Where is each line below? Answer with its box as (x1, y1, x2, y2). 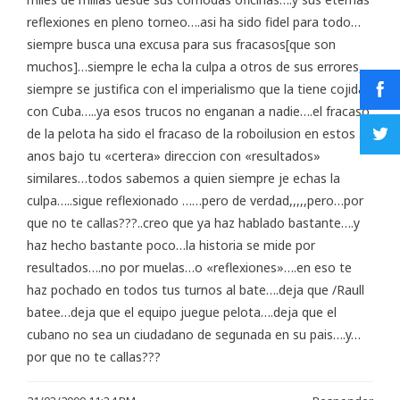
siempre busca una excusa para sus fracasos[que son (27, 36, 336, 54)
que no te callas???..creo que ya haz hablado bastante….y (27, 214, 360, 232)
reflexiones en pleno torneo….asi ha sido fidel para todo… (27, 13, 361, 31)
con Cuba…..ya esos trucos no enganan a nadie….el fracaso (27, 103, 370, 121)
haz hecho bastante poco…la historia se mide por (27, 237, 315, 254)
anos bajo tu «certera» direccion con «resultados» (27, 147, 321, 165)
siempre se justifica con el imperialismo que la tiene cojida (27, 80, 365, 98)
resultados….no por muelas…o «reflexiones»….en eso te (27, 259, 352, 277)
